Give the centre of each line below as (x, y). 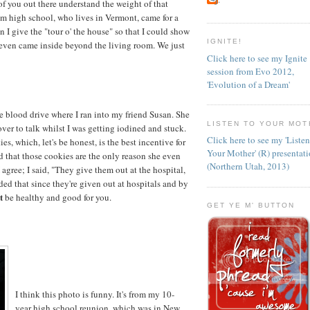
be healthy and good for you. (57, 197)
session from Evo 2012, (250, 71)
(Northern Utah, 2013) (248, 166)
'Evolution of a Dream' (248, 84)
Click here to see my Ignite (257, 58)
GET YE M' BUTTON (251, 206)
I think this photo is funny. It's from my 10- (95, 294)
